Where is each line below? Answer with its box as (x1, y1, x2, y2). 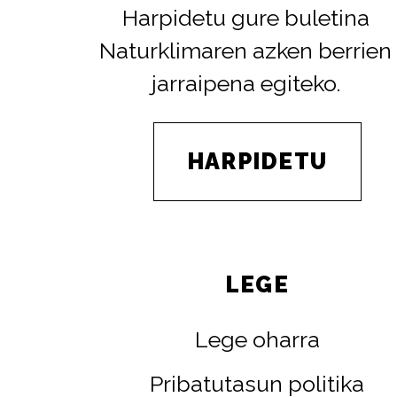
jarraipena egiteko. (151, 69, 340, 97)
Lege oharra (194, 326, 320, 354)
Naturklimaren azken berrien (99, 36, 393, 64)
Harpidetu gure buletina (121, 4, 370, 31)
